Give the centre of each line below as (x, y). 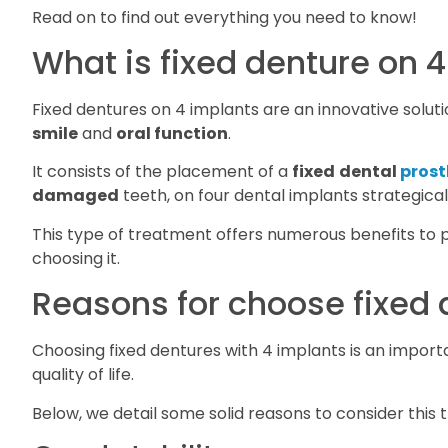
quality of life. (83, 375)
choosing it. (76, 258)
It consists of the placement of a (162, 172)
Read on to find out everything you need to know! (224, 17)
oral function (172, 133)
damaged (75, 196)
